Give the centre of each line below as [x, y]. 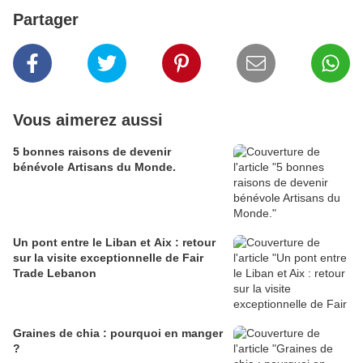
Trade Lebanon [55, 273]
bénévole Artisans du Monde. [94, 167]
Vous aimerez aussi [88, 120]
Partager [46, 19]
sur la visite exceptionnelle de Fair [108, 257]
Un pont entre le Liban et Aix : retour [114, 242]
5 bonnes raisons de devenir [92, 151]
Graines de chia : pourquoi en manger [118, 333]
